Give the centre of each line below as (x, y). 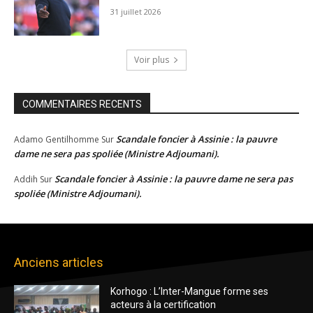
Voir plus (152, 59)
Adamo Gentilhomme (57, 139)
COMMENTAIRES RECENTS (82, 104)
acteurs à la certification (163, 304)
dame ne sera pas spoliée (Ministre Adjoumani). (117, 153)
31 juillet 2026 (136, 12)
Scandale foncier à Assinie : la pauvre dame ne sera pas (174, 179)
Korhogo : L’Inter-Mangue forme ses (190, 291)
